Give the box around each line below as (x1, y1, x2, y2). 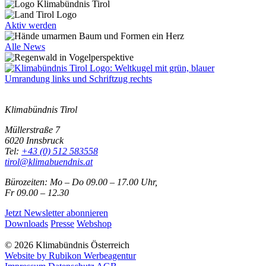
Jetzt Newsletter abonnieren (5, 208, 108, 218)
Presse (50, 218, 74, 229)
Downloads (5, 218, 48, 229)
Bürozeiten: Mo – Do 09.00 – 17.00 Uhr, (5, 177, 157, 188)
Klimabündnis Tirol (5, 104, 77, 115)
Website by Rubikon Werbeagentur (5, 251, 136, 261)
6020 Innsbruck (5, 135, 64, 146)
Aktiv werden (5, 20, 56, 31)
